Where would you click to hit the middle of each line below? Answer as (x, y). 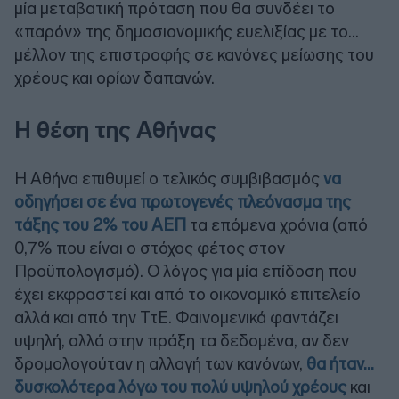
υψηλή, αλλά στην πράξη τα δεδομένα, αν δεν (182, 340)
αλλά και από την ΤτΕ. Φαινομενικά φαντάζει (176, 317)
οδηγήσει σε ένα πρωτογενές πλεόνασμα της (183, 201)
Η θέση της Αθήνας (115, 130)
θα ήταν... (340, 363)
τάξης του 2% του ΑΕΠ (100, 224)
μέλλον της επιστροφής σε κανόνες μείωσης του (194, 54)
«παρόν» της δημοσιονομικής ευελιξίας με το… (187, 31)
